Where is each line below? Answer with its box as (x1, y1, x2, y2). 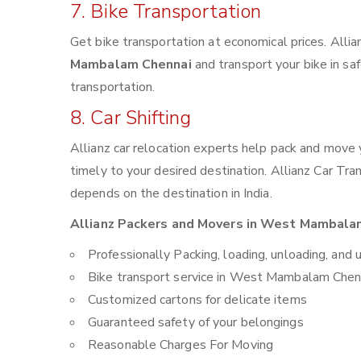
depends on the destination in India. (70, 185, 272, 202)
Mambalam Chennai (70, 56, 192, 73)
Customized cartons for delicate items (88, 291, 307, 309)
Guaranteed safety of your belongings (88, 313, 304, 331)
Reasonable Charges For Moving (88, 336, 273, 354)
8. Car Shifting (70, 105, 192, 131)
